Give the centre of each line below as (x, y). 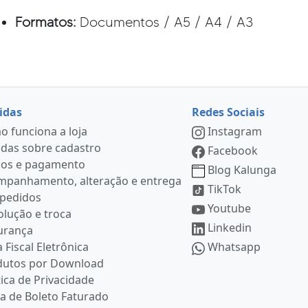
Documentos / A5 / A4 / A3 (166, 22)
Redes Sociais (229, 112)
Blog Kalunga (242, 170)
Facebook (233, 151)
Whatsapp (234, 247)
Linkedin (230, 228)
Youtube (230, 209)
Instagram (235, 132)
